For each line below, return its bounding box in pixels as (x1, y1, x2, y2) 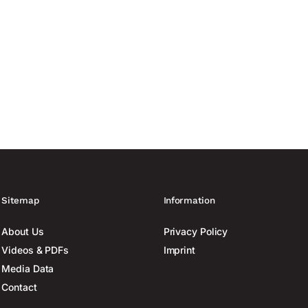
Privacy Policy (163, 225, 228, 238)
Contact (1, 281, 37, 294)
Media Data (1, 263, 54, 275)
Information (163, 195, 215, 206)
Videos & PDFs (1, 244, 69, 256)
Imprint (163, 244, 195, 256)
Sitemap (1, 195, 39, 206)
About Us (1, 225, 44, 238)
